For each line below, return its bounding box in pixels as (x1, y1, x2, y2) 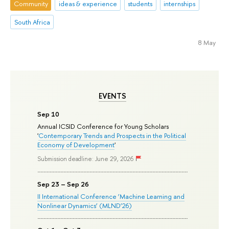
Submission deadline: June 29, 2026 (37, 154, 134, 163)
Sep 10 (37, 109, 60, 119)
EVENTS (98, 90, 126, 101)
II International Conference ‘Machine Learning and (37, 191, 185, 201)
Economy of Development (37, 140, 115, 150)
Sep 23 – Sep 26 (37, 179, 89, 189)
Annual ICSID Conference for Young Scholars (37, 122, 169, 131)
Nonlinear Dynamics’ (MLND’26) (37, 200, 132, 210)
